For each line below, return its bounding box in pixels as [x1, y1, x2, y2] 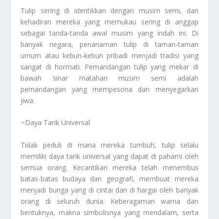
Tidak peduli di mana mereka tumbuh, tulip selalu [21, 140, 198, 150]
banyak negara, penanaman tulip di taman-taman [21, 40, 198, 49]
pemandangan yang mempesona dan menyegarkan [21, 85, 198, 94]
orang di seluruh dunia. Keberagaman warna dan [21, 196, 198, 206]
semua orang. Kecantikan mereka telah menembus [21, 162, 198, 172]
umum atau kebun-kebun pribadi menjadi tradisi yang [21, 51, 198, 61]
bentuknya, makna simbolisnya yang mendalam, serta [21, 207, 198, 217]
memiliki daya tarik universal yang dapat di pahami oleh [21, 151, 198, 161]
